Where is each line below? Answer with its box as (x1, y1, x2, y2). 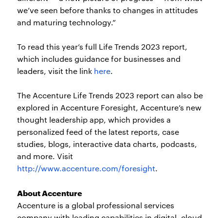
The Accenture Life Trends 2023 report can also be (17, 90, 203, 101)
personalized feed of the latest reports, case (17, 127, 179, 137)
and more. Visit (17, 151, 73, 162)
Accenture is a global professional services (17, 200, 174, 211)
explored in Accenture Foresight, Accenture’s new (17, 102, 201, 113)
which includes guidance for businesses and (17, 54, 181, 64)
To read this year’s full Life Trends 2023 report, (17, 41, 187, 52)
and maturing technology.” (17, 17, 116, 28)
